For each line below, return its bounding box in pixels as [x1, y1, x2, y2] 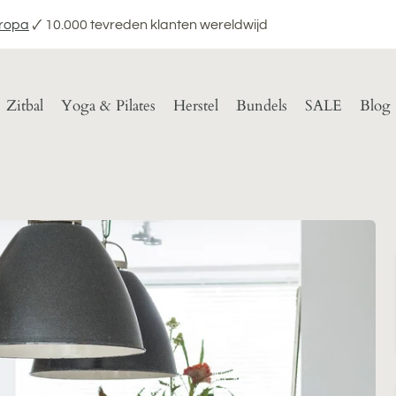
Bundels [235, 95, 287, 117]
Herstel [172, 95, 218, 117]
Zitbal [5, 95, 43, 117]
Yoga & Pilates [60, 95, 156, 117]
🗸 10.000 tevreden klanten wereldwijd [29, 17, 268, 32]
